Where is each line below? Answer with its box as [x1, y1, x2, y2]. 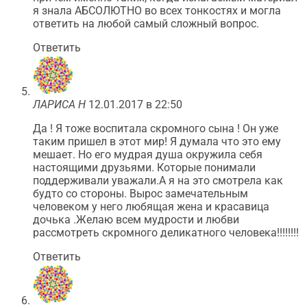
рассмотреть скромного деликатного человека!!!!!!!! [33, 226, 299, 239]
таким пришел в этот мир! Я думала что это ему [33, 135, 281, 148]
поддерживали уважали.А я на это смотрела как [33, 174, 283, 187]
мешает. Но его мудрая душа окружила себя [33, 148, 262, 161]
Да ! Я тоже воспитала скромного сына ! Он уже [33, 122, 278, 135]
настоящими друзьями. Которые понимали [33, 161, 256, 174]
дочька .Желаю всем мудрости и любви [33, 213, 239, 226]
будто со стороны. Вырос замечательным [33, 187, 248, 200]
